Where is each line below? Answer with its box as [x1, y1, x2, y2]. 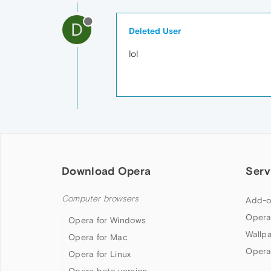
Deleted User [129, 26, 181, 36]
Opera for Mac [68, 232, 128, 242]
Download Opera [62, 165, 151, 177]
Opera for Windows [68, 215, 146, 225]
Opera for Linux [68, 249, 131, 259]
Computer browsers [62, 194, 139, 204]
